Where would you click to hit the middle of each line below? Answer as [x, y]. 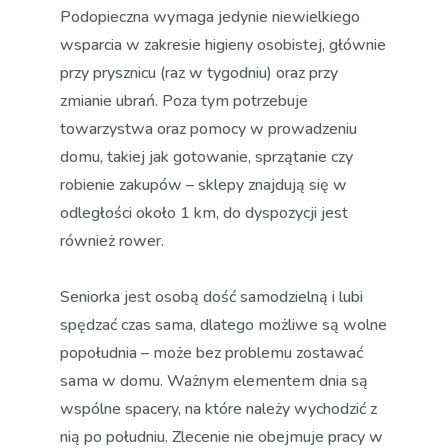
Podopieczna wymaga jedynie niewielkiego [210, 17]
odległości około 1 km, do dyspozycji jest [204, 213]
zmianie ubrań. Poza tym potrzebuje [184, 101]
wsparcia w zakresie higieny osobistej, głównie [223, 45]
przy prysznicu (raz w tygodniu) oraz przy [199, 73]
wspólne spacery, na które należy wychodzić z [218, 409]
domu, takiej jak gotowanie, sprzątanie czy [206, 157]
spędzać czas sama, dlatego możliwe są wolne [223, 325]
